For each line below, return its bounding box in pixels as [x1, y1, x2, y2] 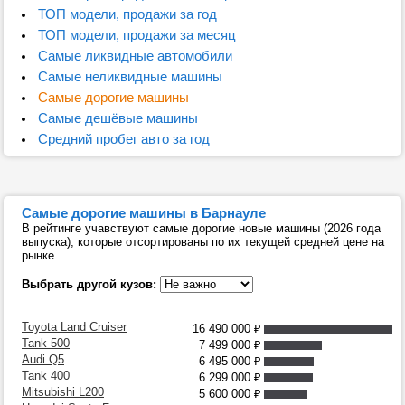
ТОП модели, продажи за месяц [37, 27, 236, 42]
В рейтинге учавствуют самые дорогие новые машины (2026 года [22, 221, 381, 235]
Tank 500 [22, 336, 70, 350]
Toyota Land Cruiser [22, 320, 127, 334]
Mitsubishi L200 [22, 385, 104, 399]
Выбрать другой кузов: [22, 278, 160, 291]
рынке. [22, 249, 58, 262]
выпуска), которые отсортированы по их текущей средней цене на [22, 235, 384, 249]
